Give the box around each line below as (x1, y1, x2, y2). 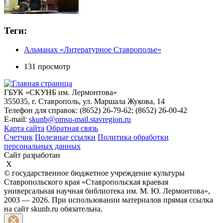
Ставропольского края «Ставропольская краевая (4, 178, 168, 187)
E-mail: (4, 115, 29, 124)
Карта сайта (4, 124, 44, 133)
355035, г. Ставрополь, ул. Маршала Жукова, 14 (4, 97, 165, 106)
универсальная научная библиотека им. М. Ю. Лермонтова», (4, 187, 210, 196)
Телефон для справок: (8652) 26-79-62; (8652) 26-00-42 (4, 106, 187, 115)
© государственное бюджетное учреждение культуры (4, 169, 185, 178)
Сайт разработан (4, 151, 60, 160)
